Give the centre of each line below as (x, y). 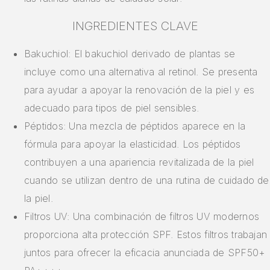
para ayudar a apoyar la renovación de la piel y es (139, 90)
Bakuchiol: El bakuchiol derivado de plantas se (130, 54)
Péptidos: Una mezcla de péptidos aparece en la (135, 126)
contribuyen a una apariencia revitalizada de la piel (139, 162)
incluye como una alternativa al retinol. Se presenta (141, 72)
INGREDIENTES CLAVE (135, 26)
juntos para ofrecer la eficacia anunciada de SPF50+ (145, 253)
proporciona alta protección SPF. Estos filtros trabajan (146, 235)
